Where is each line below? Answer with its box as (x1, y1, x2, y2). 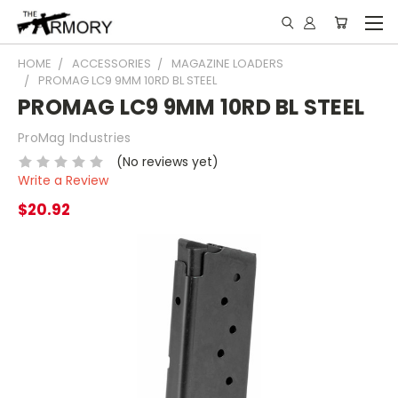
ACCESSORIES (72, 55, 151, 72)
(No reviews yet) (115, 152, 219, 171)
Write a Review (18, 171, 108, 189)
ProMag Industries (18, 129, 131, 147)
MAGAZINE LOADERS (171, 55, 283, 72)
